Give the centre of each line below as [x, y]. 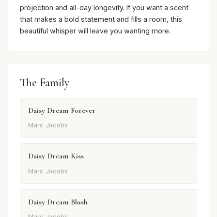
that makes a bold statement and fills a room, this [101, 19]
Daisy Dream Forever [62, 111]
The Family [45, 83]
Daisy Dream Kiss [56, 156]
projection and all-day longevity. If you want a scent [104, 8]
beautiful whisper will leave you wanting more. [95, 31]
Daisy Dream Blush [58, 202]
